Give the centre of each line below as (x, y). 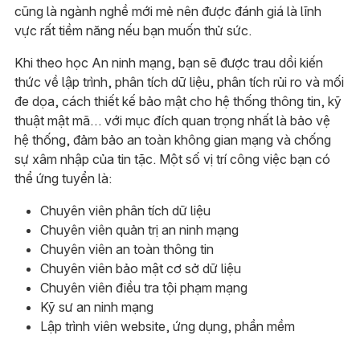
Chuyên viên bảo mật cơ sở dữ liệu (140, 268)
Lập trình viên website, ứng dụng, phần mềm (167, 326)
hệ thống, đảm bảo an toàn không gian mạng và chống (172, 139)
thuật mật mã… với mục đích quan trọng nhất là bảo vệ (172, 120)
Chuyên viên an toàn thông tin (127, 249)
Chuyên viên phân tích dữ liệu (125, 210)
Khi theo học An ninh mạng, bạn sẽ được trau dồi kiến (168, 62)
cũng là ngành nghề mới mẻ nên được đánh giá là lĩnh (168, 11)
